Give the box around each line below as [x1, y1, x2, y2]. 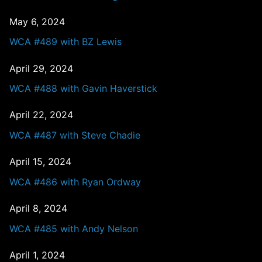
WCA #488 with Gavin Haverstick [9, 82, 157, 95]
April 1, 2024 [9, 249, 65, 261]
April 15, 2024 [9, 156, 71, 168]
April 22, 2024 [9, 109, 73, 121]
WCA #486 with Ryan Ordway [9, 175, 141, 188]
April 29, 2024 [9, 62, 73, 74]
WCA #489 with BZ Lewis [9, 36, 122, 48]
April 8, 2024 [9, 202, 67, 215]
